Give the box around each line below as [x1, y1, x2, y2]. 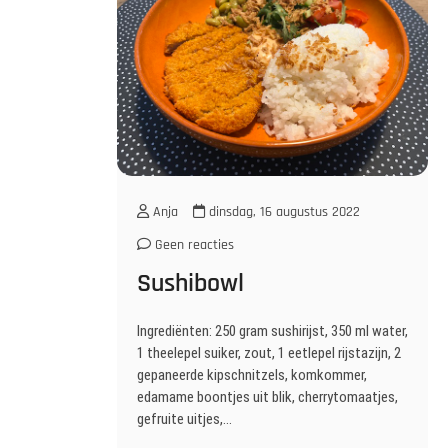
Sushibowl [137, 267, 244, 300]
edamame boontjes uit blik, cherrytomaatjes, [137, 388, 398, 406]
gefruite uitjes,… [137, 410, 232, 428]
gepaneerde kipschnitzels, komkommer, [137, 366, 367, 384]
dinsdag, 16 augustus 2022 [205, 203, 360, 221]
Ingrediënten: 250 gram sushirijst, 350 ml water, [137, 322, 408, 340]
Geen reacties [151, 236, 234, 254]
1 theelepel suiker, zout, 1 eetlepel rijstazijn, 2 [137, 344, 401, 362]
